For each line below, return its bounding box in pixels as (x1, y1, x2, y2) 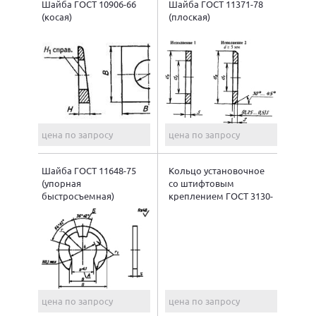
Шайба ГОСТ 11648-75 (42, 164, 136, 176)
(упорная (42, 176, 81, 189)
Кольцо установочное (169, 164, 265, 176)
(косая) (42, 10, 72, 23)
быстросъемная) (42, 189, 114, 202)
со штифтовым (169, 176, 234, 189)
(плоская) (169, 10, 210, 23)
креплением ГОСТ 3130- (169, 189, 273, 202)
